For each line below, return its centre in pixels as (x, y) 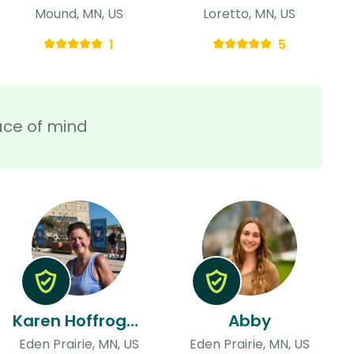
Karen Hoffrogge (132, 320)
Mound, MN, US (79, 13)
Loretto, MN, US (250, 13)
